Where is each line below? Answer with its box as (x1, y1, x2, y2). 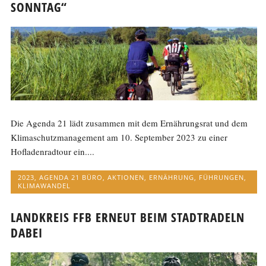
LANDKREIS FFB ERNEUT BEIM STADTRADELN (11, 208, 245, 226)
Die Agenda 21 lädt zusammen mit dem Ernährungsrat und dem (11, 117, 248, 129)
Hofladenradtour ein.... (11, 145, 95, 158)
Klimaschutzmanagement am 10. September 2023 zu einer (11, 131, 228, 144)
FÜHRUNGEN (199, 173, 245, 182)
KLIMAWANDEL (18, 181, 71, 191)
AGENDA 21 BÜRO (39, 173, 103, 182)
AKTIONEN (107, 173, 145, 182)
